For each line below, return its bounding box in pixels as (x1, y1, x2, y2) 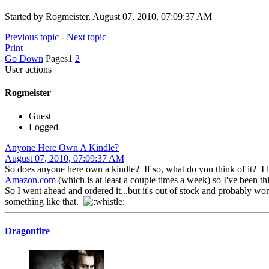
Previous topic (5, 31, 59, 42)
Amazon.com (5, 175, 56, 186)
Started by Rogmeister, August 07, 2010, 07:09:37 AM (5, 11, 212, 22)
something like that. (5, 196, 83, 207)
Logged (29, 122, 58, 133)
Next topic (67, 31, 106, 42)
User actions (5, 64, 52, 74)
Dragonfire (5, 226, 50, 237)
